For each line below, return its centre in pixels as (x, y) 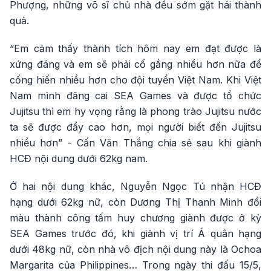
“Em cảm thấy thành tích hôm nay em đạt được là (135, 48)
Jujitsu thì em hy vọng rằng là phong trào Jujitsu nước (135, 111)
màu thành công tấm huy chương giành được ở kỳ (135, 217)
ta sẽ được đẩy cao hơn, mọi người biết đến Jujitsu (135, 127)
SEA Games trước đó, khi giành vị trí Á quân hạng (135, 233)
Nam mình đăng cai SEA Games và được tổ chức (135, 95)
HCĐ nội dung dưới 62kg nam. (79, 158)
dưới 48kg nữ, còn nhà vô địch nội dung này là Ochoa (135, 249)
